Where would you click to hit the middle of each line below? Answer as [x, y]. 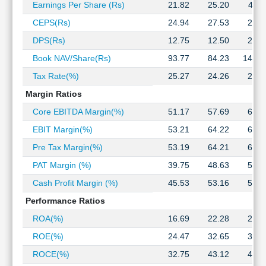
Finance [23, 101]
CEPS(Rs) [48, 23]
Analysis [24, 19]
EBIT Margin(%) [59, 129]
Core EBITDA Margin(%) [75, 112]
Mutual [21, 35]
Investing [26, 60]
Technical [26, 7]
